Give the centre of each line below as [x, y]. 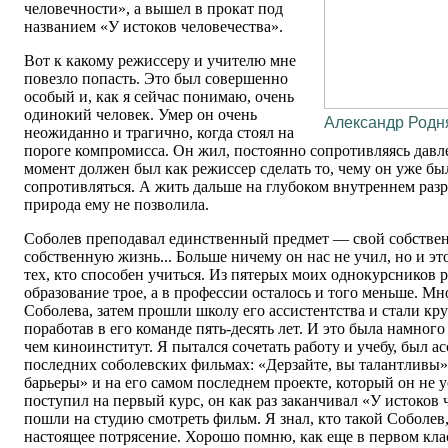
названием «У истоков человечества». [153, 27]
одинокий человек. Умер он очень [140, 115]
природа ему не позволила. [116, 205]
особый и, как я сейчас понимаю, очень [159, 97]
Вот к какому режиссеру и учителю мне [160, 61]
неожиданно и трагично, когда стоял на [159, 133]
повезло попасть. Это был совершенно [156, 79]
